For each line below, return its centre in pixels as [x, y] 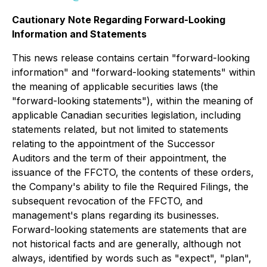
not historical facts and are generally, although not [126, 244]
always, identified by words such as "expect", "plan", [132, 258]
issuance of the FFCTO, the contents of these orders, [133, 172]
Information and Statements [79, 34]
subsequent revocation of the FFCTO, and [107, 201]
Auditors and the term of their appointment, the [119, 158]
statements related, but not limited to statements [120, 129]
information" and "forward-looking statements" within [133, 72]
